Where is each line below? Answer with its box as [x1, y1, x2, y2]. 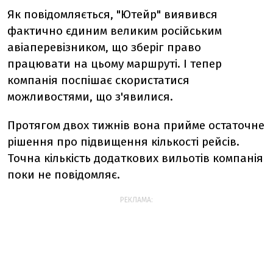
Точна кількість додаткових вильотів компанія [7, 151, 263, 165]
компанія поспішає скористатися [7, 73, 190, 87]
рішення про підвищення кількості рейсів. [7, 135, 239, 149]
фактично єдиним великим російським [7, 24, 222, 38]
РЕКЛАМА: [120, 196, 153, 204]
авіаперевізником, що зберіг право [7, 40, 201, 54]
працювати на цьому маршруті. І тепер [7, 57, 222, 71]
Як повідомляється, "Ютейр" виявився [7, 7, 218, 21]
